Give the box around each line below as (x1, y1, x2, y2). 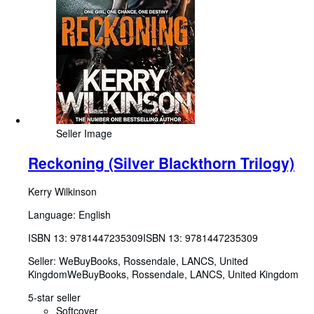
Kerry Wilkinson (28, 184, 97, 198)
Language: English (28, 207, 111, 221)
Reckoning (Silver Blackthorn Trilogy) (28, 151, 294, 173)
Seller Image (56, 126, 112, 141)
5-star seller (28, 289, 81, 304)
